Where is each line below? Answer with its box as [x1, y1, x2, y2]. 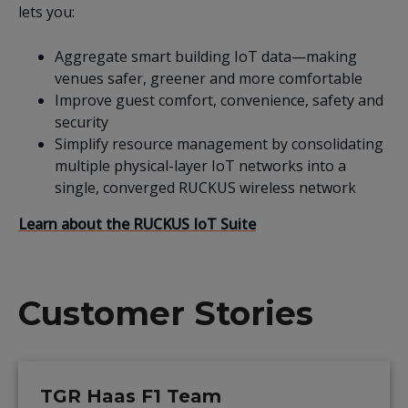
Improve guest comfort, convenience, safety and [55, 89, 383, 110]
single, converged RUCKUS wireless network [55, 177, 360, 198]
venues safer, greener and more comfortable [55, 67, 362, 88]
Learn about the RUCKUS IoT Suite [18, 213, 256, 234]
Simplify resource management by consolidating [55, 133, 383, 154]
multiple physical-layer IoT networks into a [55, 155, 346, 176]
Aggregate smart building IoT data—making [55, 46, 357, 66]
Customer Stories [18, 292, 313, 333]
